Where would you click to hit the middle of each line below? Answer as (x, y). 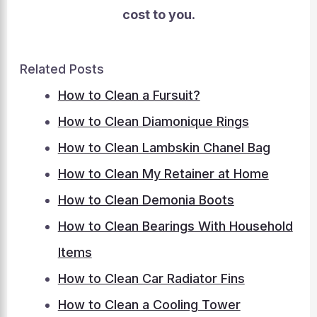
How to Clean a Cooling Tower (149, 305)
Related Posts (62, 69)
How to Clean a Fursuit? (129, 95)
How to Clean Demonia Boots (146, 200)
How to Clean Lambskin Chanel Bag (164, 148)
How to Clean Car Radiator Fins (151, 278)
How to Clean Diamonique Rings (153, 121)
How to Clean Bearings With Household (175, 226)
